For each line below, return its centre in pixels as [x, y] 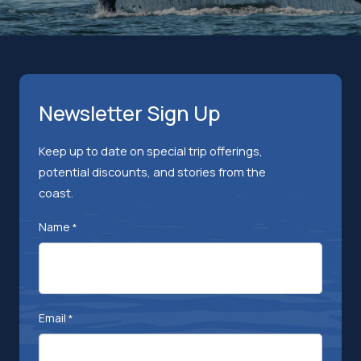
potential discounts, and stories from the [152, 171]
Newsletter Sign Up [129, 113]
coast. [56, 192]
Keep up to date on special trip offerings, [151, 150]
